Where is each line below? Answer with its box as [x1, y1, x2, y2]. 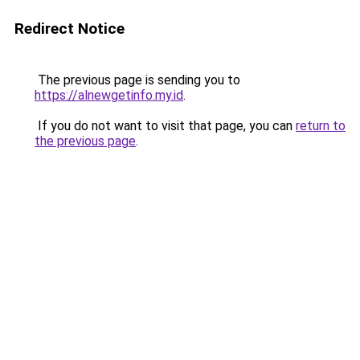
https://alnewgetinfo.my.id [35, 88, 183, 103]
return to [296, 118, 346, 133]
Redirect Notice [14, 19, 125, 38]
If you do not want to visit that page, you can [35, 118, 296, 133]
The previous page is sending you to [35, 72, 240, 88]
